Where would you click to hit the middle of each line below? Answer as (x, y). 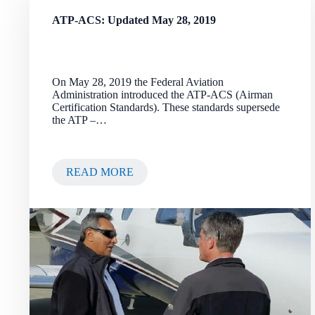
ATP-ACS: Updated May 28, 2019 (134, 20)
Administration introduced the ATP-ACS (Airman (162, 95)
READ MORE (100, 172)
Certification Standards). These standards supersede (166, 107)
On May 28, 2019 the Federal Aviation (138, 82)
